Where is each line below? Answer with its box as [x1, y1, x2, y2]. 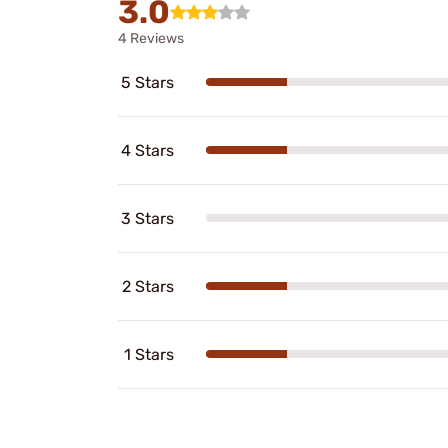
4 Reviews [118, 29, 184, 47]
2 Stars [122, 276, 174, 296]
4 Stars [121, 140, 174, 160]
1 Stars [124, 344, 174, 364]
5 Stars [121, 72, 174, 92]
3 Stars [121, 208, 174, 228]
